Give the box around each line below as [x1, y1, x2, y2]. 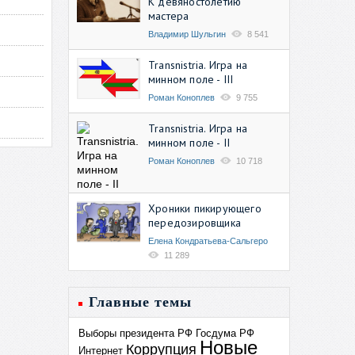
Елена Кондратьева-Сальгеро [148, 235, 268, 246]
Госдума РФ [196, 326, 254, 339]
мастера [148, 8, 189, 23]
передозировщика [148, 215, 241, 230]
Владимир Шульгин [148, 29, 226, 39]
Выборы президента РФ [78, 326, 193, 339]
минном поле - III [148, 71, 234, 86]
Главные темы [89, 293, 192, 310]
